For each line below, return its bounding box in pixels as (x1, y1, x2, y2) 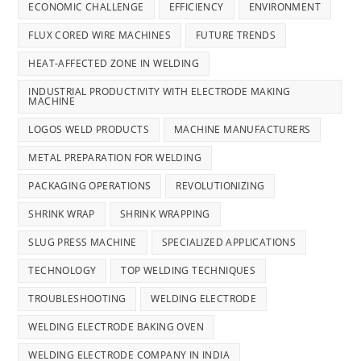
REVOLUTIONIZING (176, 179, 265, 193)
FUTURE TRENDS (196, 28, 276, 43)
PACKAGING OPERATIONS (28, 179, 151, 193)
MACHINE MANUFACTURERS (174, 122, 311, 137)
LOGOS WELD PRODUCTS (28, 122, 150, 137)
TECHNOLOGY (28, 263, 97, 278)
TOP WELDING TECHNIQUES (121, 263, 256, 278)
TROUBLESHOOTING (28, 292, 127, 306)
